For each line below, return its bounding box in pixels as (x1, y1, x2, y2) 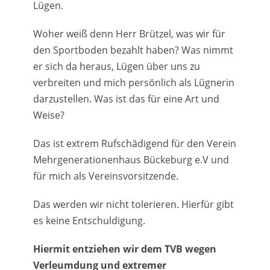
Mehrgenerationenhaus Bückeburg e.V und (33, 153, 229, 167)
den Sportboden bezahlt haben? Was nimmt (33, 43, 233, 57)
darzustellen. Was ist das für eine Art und (33, 92, 219, 106)
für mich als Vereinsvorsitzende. (33, 169, 178, 183)
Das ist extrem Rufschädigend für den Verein (33, 137, 236, 151)
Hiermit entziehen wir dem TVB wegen (33, 242, 216, 256)
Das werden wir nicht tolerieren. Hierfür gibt (33, 198, 234, 212)
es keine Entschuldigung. (33, 214, 145, 228)
